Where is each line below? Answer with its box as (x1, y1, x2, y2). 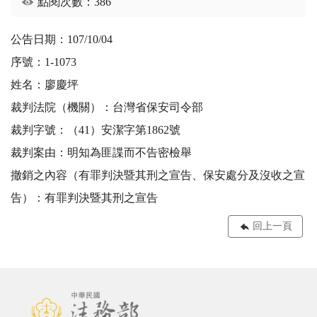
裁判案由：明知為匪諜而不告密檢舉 (11, 146, 192, 159)
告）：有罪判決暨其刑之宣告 (11, 192, 158, 204)
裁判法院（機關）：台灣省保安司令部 (11, 101, 203, 114)
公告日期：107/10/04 (11, 33, 113, 46)
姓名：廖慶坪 (11, 79, 79, 91)
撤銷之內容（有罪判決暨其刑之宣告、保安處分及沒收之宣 (11, 169, 305, 182)
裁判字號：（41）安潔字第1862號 (11, 124, 180, 137)
